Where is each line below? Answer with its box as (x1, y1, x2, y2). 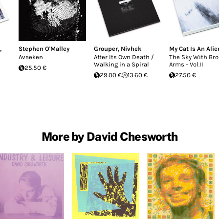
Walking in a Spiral (94, 61, 149, 68)
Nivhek (121, 45, 142, 52)
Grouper (94, 45, 118, 52)
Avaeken (19, 53, 43, 61)
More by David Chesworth (41, 129, 178, 143)
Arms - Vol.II (169, 61, 203, 68)
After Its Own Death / (94, 53, 154, 61)
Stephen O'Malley (19, 45, 69, 52)
